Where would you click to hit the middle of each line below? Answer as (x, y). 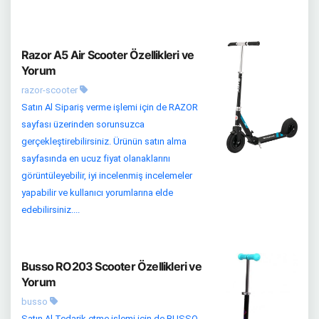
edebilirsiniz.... (51, 209)
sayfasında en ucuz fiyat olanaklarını (96, 158)
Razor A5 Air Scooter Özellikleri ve (108, 54)
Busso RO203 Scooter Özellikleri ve (111, 266)
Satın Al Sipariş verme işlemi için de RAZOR (110, 107)
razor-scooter (51, 90)
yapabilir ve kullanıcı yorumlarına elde (97, 192)
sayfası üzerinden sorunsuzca (83, 124)
